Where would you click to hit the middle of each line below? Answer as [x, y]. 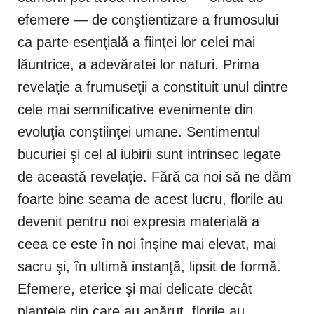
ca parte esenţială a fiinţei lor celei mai [136, 42]
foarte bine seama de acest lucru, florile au [150, 199]
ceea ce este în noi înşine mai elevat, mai [147, 244]
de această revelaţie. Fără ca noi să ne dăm [155, 177]
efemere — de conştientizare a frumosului [148, 20]
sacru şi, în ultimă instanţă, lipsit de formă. [149, 267]
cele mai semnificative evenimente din [135, 110]
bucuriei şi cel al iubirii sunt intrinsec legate [149, 155]
